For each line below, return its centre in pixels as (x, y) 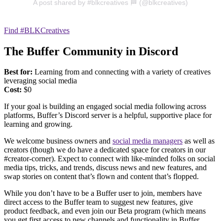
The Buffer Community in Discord (92, 51)
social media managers (147, 141)
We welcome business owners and (58, 141)
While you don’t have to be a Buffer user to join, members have (103, 193)
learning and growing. (39, 124)
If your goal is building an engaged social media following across (105, 107)
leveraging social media (40, 81)
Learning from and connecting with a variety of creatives (122, 72)
